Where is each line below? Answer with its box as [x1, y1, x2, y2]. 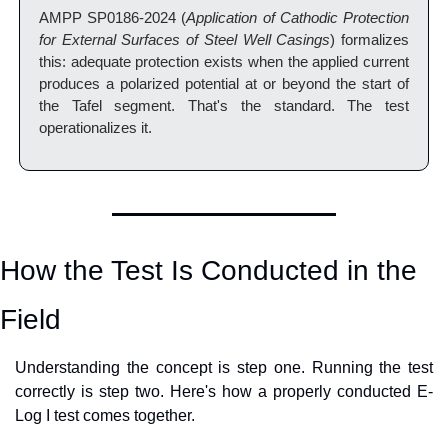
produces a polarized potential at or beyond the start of [39, 75, 409, 93]
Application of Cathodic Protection [186, 9, 410, 27]
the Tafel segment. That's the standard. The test [39, 97, 409, 115]
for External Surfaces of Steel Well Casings [39, 31, 331, 49]
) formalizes [330, 31, 410, 49]
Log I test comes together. [15, 407, 195, 425]
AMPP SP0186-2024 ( [39, 9, 187, 27]
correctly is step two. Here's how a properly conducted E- [15, 383, 433, 401]
